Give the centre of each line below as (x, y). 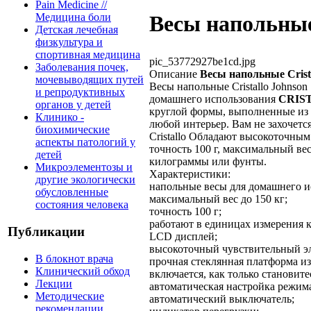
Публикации (46, 232)
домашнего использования (212, 99)
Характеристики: (190, 174)
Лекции (54, 283)
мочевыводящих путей (90, 80)
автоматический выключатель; (222, 299)
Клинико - (60, 117)
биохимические (73, 130)
